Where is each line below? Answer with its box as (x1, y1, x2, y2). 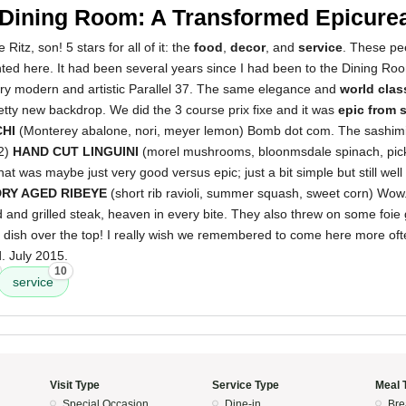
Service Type (212, 379, 279, 391)
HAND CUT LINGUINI (13, 144, 139, 159)
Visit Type (49, 379, 100, 391)
